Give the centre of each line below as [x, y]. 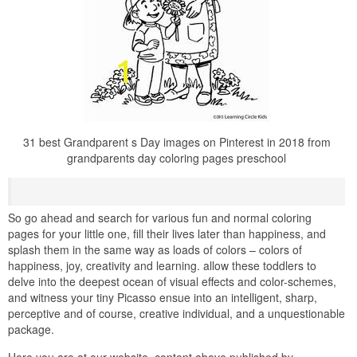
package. [31, 329]
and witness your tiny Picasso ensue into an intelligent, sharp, [163, 297]
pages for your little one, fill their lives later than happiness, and [167, 233]
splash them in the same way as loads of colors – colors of [155, 249]
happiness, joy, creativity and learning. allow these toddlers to [162, 265]
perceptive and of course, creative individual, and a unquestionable [177, 313]
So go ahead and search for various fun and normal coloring [160, 217]
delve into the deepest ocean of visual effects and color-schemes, [172, 281]
